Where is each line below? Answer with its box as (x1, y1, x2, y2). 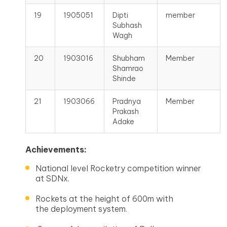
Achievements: (25, 144, 87, 155)
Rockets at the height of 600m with (35, 194, 173, 204)
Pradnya (112, 97, 141, 106)
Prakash (112, 107, 139, 116)
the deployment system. (35, 204, 127, 214)
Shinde (112, 74, 136, 83)
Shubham (112, 54, 145, 63)
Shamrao (112, 64, 143, 73)
